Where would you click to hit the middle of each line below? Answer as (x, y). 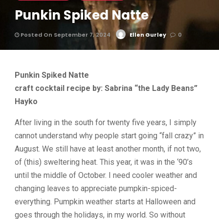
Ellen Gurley (148, 35)
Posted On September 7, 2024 (65, 35)
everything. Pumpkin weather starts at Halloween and (105, 202)
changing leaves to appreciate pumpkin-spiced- (96, 188)
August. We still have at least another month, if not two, (108, 149)
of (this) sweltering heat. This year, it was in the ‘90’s (104, 162)
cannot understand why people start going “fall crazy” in (109, 136)
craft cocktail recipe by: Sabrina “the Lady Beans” (106, 88)
